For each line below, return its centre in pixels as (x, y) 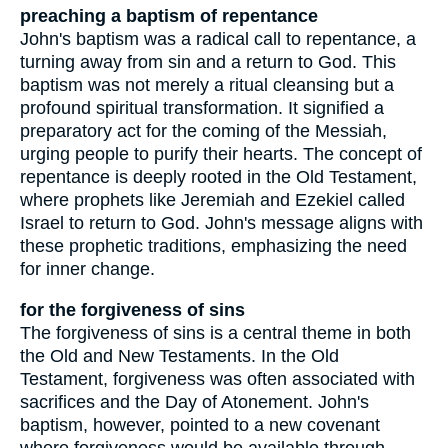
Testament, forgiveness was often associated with (217, 378)
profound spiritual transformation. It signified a (202, 108)
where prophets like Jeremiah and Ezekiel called (212, 200)
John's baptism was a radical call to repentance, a (218, 39)
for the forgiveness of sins (132, 309)
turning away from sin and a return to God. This (208, 62)
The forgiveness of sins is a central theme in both (215, 332)
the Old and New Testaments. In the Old (179, 355)
